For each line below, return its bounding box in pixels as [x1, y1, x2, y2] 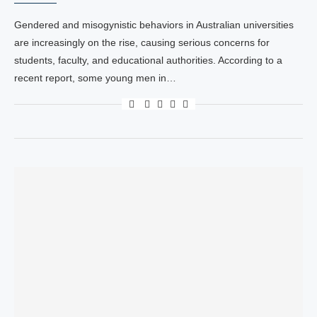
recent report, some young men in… [14, 72, 176, 83]
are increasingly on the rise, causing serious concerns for [14, 37, 270, 48]
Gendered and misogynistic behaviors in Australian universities [14, 19, 294, 30]
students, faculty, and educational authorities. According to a [14, 54, 282, 66]
